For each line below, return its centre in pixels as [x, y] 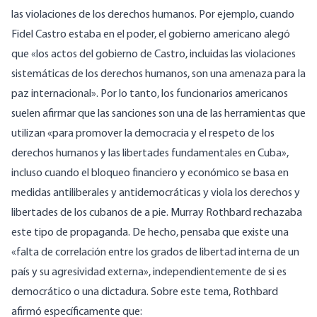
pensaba [200, 233]
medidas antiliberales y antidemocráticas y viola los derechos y [156, 194]
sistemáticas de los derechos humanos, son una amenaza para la [158, 75]
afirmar [59, 114]
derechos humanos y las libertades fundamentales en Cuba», [150, 154]
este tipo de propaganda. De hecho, [96, 233]
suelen [27, 114]
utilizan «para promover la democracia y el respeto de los [143, 134]
